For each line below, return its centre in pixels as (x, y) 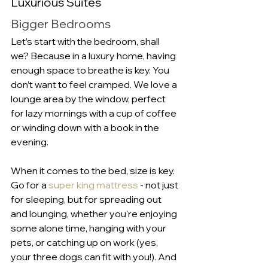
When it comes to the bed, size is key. (94, 170)
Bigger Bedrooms (61, 23)
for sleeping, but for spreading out (87, 199)
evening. (30, 141)
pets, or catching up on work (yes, (85, 242)
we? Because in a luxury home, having (94, 55)
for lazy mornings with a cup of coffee (95, 113)
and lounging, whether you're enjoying (95, 213)
